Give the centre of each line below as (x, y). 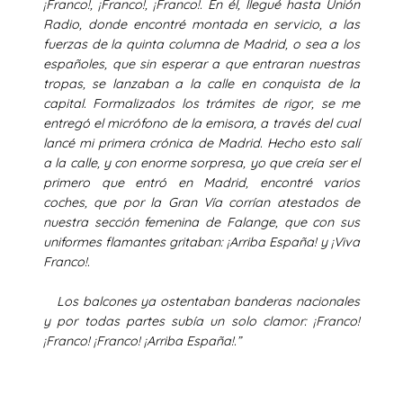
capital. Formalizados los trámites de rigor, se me (201, 103)
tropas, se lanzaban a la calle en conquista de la (201, 83)
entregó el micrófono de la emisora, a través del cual (201, 123)
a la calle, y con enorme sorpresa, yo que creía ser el (201, 162)
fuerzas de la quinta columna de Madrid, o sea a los (201, 44)
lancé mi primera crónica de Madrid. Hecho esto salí (201, 143)
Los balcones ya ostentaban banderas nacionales (201, 301)
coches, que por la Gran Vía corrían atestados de (201, 202)
